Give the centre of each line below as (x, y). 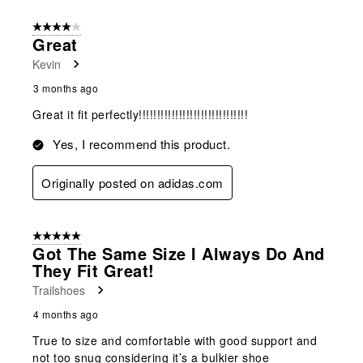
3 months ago (66, 88)
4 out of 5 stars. (69, 28)
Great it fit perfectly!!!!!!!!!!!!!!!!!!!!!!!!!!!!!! (140, 115)
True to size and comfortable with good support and (175, 341)
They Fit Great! (94, 271)
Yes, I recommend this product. (141, 144)
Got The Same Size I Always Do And (179, 254)
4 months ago (66, 314)
